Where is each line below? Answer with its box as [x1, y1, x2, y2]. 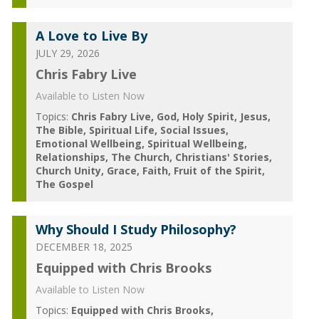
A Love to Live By [35, 27, 147, 44]
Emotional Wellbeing [35, 137, 142, 150]
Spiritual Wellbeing [147, 137, 244, 150]
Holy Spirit [182, 110, 234, 123]
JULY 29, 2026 [35, 46, 100, 60]
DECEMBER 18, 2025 [35, 240, 132, 253]
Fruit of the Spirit [173, 164, 262, 177]
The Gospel [35, 177, 93, 191]
